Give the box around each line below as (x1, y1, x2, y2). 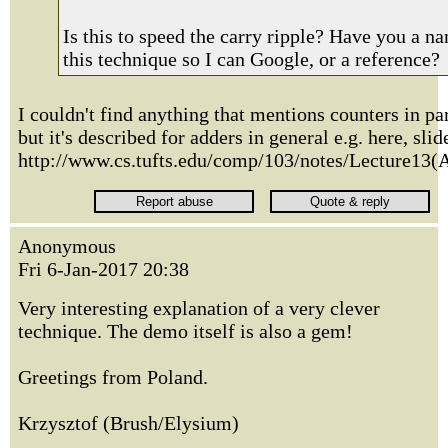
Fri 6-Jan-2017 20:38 (18, 258, 189, 280)
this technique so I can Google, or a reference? (63, 48, 440, 70)
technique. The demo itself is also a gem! (18, 320, 353, 342)
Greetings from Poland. (18, 366, 208, 388)
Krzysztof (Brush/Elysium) (18, 412, 239, 434)
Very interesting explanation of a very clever (18, 297, 380, 319)
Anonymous (18, 235, 116, 257)
